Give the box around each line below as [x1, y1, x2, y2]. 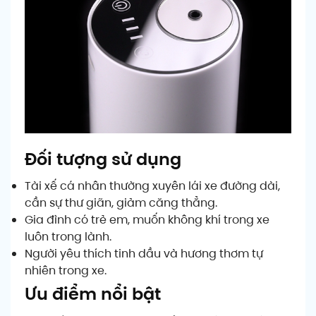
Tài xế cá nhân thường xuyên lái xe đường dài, [25, 177, 280, 194]
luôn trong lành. [25, 228, 111, 245]
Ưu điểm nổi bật [25, 281, 161, 305]
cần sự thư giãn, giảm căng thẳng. [25, 194, 217, 211]
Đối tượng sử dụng [25, 147, 181, 171]
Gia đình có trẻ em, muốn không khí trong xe [25, 211, 269, 228]
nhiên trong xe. [25, 262, 107, 279]
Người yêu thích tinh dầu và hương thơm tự [25, 245, 263, 262]
